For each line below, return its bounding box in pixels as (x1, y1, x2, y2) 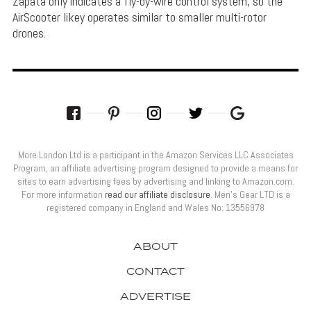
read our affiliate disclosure (104, 187, 210, 201)
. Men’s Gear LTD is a (210, 187, 290, 201)
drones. (12, 24, 46, 41)
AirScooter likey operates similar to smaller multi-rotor (12, 8, 267, 25)
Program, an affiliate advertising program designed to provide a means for (13, 161, 298, 174)
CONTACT (126, 264, 185, 280)
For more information (21, 187, 105, 201)
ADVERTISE (120, 289, 191, 305)
